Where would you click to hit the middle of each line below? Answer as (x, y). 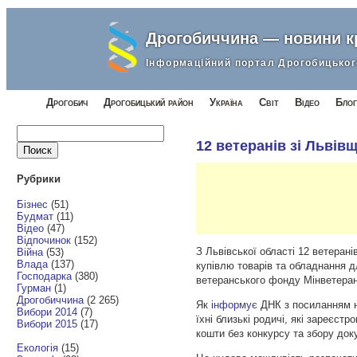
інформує (235, 305)
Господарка (45, 276)
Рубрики (39, 178)
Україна (226, 102)
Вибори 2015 (47, 324)
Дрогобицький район (149, 102)
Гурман (34, 288)
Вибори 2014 (47, 312)
